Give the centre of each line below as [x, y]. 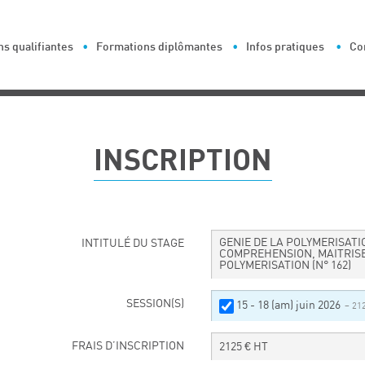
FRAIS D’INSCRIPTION [128, 346]
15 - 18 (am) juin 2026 [289, 305]
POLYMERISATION [266, 265]
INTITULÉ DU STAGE [133, 243]
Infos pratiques [285, 46]
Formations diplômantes [160, 46]
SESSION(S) [155, 303]
